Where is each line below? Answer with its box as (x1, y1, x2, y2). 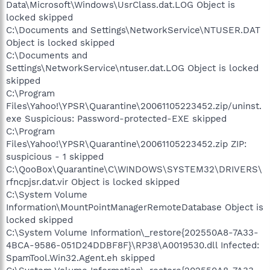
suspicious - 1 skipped (6, 151, 104, 162)
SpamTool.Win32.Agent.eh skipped (6, 252, 155, 263)
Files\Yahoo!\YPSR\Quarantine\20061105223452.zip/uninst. (6, 100, 262, 111)
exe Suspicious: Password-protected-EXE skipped (6, 113, 227, 124)
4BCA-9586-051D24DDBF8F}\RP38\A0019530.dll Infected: (6, 239, 259, 251)
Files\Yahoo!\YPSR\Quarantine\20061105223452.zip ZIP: (6, 138, 246, 149)
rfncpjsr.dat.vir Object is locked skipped (6, 176, 180, 187)
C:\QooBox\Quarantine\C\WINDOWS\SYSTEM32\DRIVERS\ (6, 163, 262, 175)
